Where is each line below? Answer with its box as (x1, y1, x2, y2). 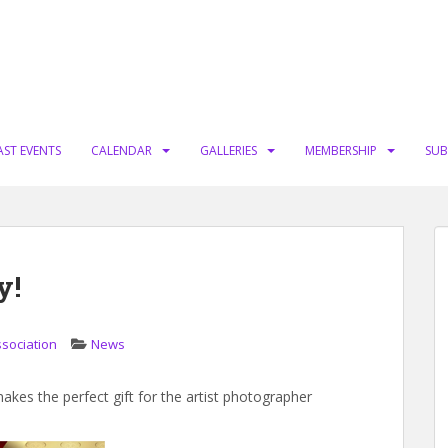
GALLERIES (200, 142, 257, 159)
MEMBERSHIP (305, 142, 377, 159)
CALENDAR (91, 142, 152, 159)
